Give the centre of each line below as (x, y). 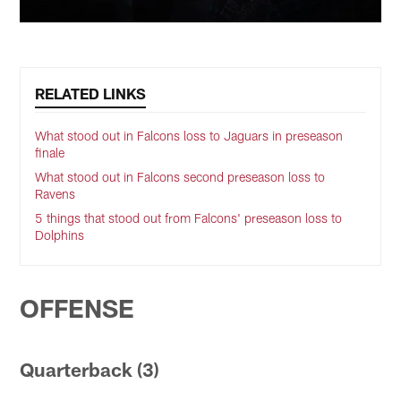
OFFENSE (77, 308)
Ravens (55, 194)
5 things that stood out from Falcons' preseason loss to (189, 218)
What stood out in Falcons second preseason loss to (180, 177)
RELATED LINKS (91, 94)
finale (50, 153)
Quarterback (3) (90, 370)
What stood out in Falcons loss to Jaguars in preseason (189, 136)
